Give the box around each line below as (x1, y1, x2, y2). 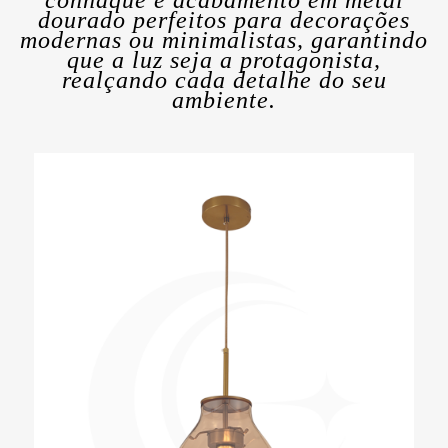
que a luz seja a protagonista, (67, 46, 381, 73)
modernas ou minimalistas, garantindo (20, 26, 428, 53)
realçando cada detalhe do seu (61, 66, 387, 93)
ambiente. (172, 86, 276, 113)
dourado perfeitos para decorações (38, 6, 410, 33)
